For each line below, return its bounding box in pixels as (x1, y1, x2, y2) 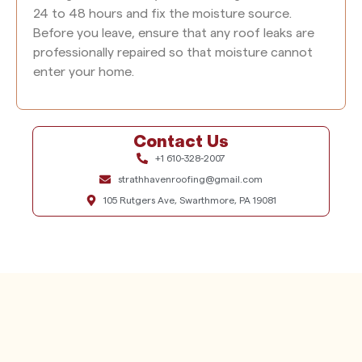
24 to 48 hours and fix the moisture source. (33, 6, 292, 20)
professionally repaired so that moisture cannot (33, 45, 313, 59)
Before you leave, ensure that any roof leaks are (33, 26, 314, 40)
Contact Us (133, 135, 229, 152)
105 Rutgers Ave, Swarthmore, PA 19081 (103, 196, 277, 206)
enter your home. (33, 65, 134, 78)
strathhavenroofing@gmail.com (117, 175, 263, 185)
